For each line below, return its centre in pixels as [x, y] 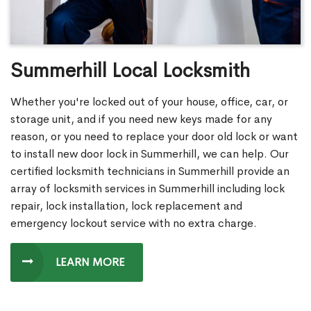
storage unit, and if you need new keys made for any [141, 119]
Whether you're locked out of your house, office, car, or [149, 101]
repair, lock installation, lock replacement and [126, 205]
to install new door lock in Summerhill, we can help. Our [150, 153]
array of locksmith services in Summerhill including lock [148, 188]
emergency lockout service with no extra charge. [134, 223]
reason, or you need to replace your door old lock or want [154, 136]
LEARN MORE [90, 262]
